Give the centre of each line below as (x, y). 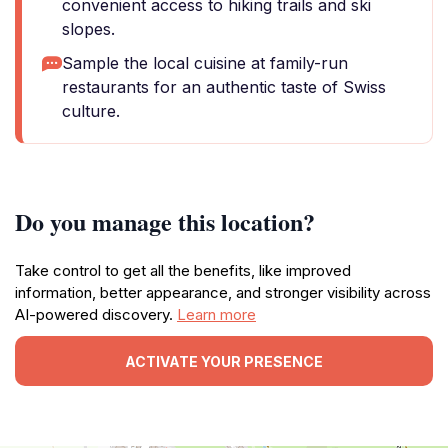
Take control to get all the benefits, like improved (183, 270)
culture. (91, 111)
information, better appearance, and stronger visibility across (223, 292)
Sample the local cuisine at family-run (205, 63)
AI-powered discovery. (96, 314)
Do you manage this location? (165, 221)
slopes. (88, 29)
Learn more (216, 314)
